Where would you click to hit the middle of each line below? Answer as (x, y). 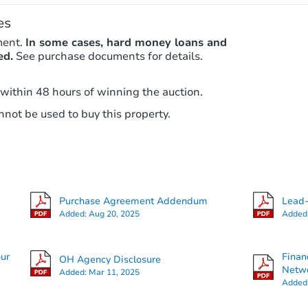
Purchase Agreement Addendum (133, 201)
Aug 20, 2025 (114, 213)
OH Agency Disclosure (110, 259)
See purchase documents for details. (109, 57)
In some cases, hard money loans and (126, 43)
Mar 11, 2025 (114, 272)
